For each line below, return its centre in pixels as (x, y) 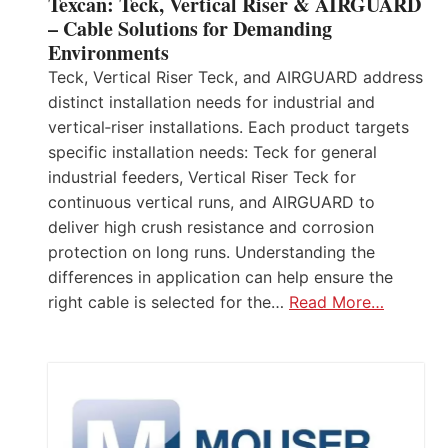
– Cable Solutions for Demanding (190, 29)
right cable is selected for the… (168, 302)
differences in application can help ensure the (220, 277)
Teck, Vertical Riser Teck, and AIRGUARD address (235, 77)
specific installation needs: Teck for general (212, 152)
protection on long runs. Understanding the (211, 252)
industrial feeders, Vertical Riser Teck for (202, 177)
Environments (108, 53)
